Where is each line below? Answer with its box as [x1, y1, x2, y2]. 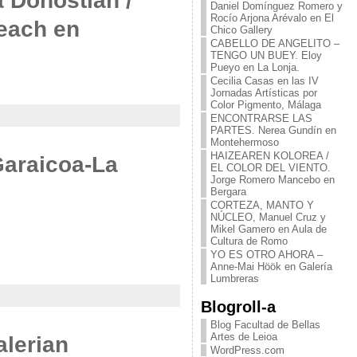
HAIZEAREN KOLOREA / [210, 150, 329, 162]
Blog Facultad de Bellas [210, 319, 320, 331]
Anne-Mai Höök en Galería [210, 261, 332, 273]
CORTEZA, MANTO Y [210, 199, 314, 211]
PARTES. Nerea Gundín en [210, 124, 336, 136]
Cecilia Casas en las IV [210, 75, 319, 87]
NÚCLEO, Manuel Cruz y [210, 211, 326, 223]
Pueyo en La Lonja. [210, 61, 300, 73]
